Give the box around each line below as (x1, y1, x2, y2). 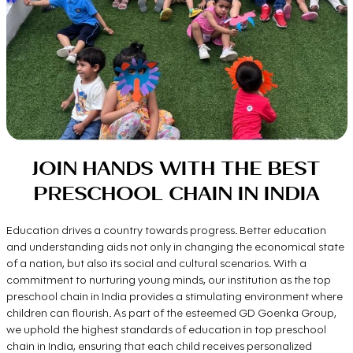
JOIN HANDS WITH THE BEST (32, 155, 321, 180)
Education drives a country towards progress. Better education (6, 223, 326, 237)
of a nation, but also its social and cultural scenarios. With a (6, 256, 307, 270)
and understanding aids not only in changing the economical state (6, 240, 344, 254)
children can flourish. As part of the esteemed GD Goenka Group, (6, 306, 336, 320)
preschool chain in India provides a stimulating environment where (6, 289, 343, 303)
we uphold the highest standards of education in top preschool (6, 322, 326, 336)
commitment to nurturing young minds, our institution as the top (6, 273, 331, 287)
